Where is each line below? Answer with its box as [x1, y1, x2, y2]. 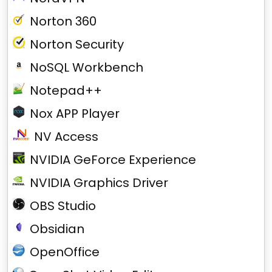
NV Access [33, 128, 98, 145]
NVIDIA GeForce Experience [30, 151, 196, 168]
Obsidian [30, 220, 84, 237]
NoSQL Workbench [30, 59, 143, 76]
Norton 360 [30, 13, 97, 30]
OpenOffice [30, 243, 100, 260]
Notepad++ [30, 82, 102, 99]
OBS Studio [30, 197, 96, 214]
